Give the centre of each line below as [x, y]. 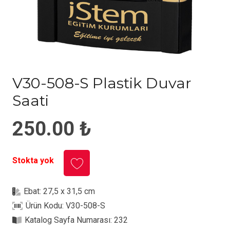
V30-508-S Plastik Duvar [102, 83]
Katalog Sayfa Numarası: [70, 220]
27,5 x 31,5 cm [69, 191]
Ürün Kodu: [46, 206]
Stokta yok [33, 161]
